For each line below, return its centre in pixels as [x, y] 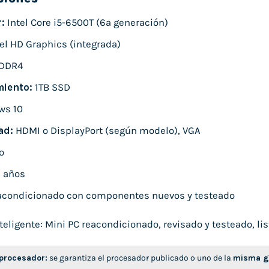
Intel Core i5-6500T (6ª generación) [86, 22]
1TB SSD [51, 87]
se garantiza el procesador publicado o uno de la [140, 258]
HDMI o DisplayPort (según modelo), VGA [107, 131]
